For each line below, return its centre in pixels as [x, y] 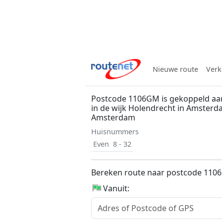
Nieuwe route [175, 69]
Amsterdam [113, 117]
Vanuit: [116, 188]
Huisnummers [115, 132]
